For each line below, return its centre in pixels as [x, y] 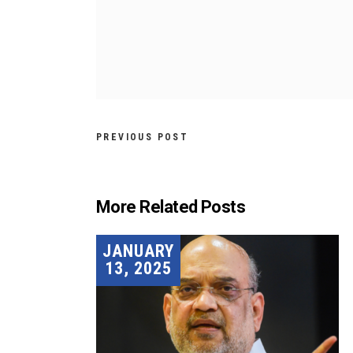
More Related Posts [171, 207]
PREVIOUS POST [143, 137]
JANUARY [138, 251]
